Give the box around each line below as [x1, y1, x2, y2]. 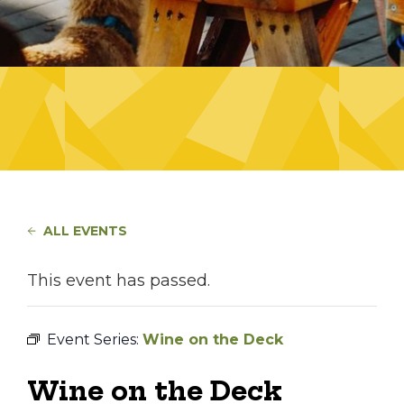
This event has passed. [27, 271, 210, 290]
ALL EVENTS [43, 223, 127, 239]
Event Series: [47, 331, 142, 348]
